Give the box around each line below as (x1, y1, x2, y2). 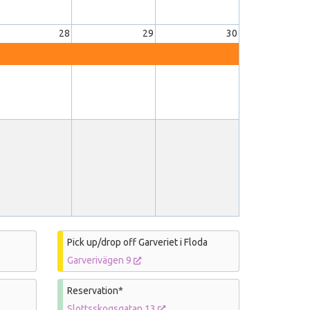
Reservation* (67, 284, 124, 296)
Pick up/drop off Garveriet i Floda (67, 236, 208, 248)
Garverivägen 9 (67, 254, 134, 266)
